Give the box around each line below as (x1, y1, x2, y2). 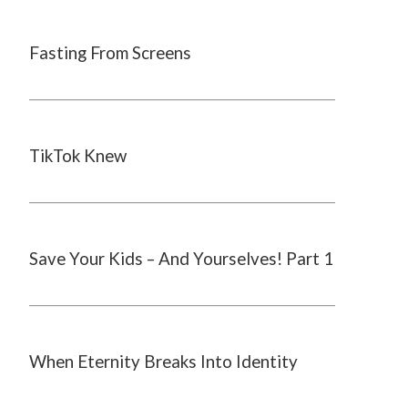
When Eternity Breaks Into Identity (29, 352, 298, 372)
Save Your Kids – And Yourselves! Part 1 (29, 249, 333, 269)
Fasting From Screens (29, 43, 191, 63)
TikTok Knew (29, 146, 127, 166)
